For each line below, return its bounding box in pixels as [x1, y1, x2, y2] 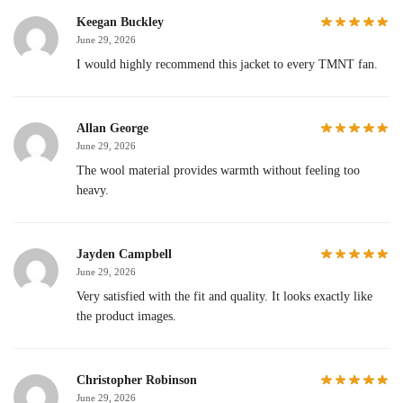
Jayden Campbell [76, 246, 172, 261]
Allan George [76, 121, 148, 135]
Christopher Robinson [76, 372, 197, 387]
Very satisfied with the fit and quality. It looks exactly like [76, 289, 372, 303]
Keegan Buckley [76, 14, 164, 29]
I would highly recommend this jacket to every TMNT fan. [76, 57, 378, 71]
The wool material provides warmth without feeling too [76, 163, 360, 177]
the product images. [76, 309, 176, 323]
